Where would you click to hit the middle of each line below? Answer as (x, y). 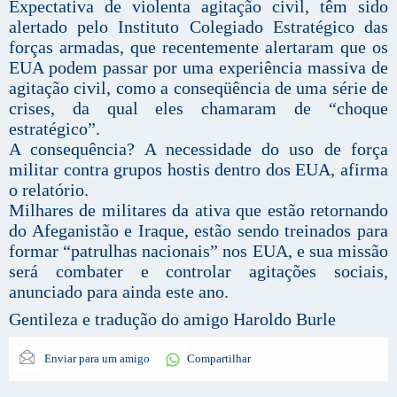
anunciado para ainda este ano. (119, 291)
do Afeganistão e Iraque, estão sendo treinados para (198, 230)
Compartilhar (219, 358)
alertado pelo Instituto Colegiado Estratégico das (198, 26)
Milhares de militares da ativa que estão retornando (198, 210)
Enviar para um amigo (96, 358)
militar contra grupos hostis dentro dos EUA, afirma (198, 169)
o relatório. (49, 189)
